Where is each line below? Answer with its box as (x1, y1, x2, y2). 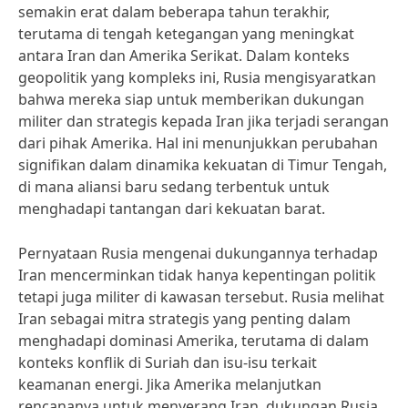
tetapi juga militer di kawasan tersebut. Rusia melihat (18, 287, 384, 307)
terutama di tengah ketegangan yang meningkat (18, 24, 354, 44)
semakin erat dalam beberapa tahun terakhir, (18, 2, 330, 22)
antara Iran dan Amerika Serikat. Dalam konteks (18, 46, 350, 66)
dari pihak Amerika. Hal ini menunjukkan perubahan (18, 133, 378, 153)
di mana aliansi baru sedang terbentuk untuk (18, 177, 330, 197)
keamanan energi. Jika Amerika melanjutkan (18, 374, 321, 394)
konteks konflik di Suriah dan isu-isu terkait (18, 352, 317, 372)
